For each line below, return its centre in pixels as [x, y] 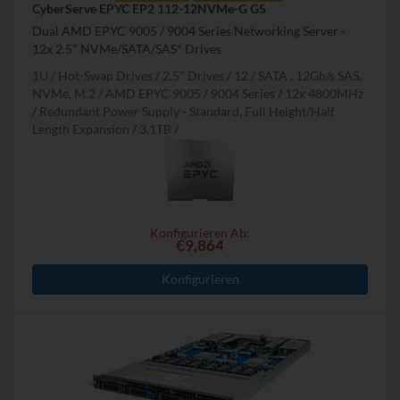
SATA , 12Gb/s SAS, [310, 76]
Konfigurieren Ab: [200, 233]
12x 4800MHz [324, 94]
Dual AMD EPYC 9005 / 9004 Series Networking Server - [189, 31]
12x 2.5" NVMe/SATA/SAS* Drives [127, 49]
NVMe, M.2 [64, 94]
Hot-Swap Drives [105, 76]
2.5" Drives [193, 76]
